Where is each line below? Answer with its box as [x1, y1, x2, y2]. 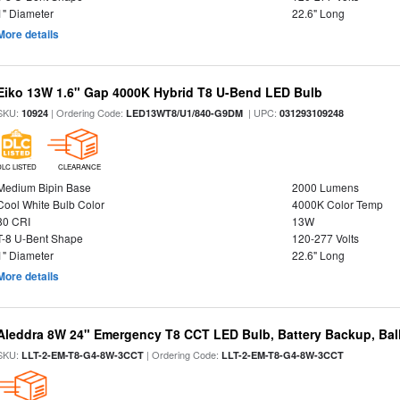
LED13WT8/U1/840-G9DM [126, 106, 244, 120]
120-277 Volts [291, 230, 359, 246]
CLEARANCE [57, 162, 101, 171]
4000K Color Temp [291, 196, 383, 212]
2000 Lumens [291, 179, 359, 195]
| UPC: [243, 105, 280, 120]
